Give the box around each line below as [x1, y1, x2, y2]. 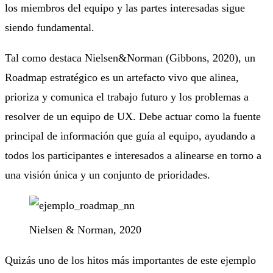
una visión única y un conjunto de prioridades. [5, 168, 210, 181]
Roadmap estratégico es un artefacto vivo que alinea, [5, 71, 239, 83]
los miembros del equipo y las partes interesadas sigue [5, 1, 245, 14]
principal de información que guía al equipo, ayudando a [5, 129, 255, 142]
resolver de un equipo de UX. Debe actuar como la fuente [5, 110, 261, 122]
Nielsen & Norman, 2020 [29, 223, 141, 236]
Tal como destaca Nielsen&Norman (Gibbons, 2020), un [5, 51, 255, 64]
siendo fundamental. [5, 21, 94, 34]
